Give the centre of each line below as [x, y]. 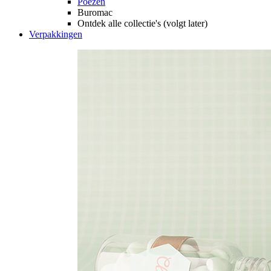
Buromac [95, 12]
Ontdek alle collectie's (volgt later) [142, 23]
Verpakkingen [56, 34]
